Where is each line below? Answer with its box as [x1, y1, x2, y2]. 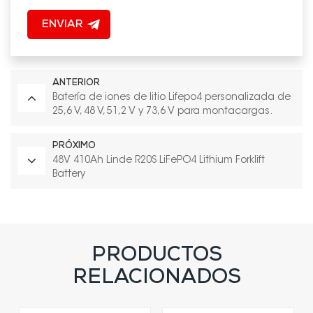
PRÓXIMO [52, 141, 96, 151]
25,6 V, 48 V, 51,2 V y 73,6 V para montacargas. [52, 106, 272, 117]
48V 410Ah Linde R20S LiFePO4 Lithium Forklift [52, 155, 265, 166]
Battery [52, 169, 85, 180]
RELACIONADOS [72, 268, 241, 289]
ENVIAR [41, 19, 82, 31]
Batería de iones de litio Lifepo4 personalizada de [52, 92, 291, 103]
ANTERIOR [52, 78, 100, 88]
